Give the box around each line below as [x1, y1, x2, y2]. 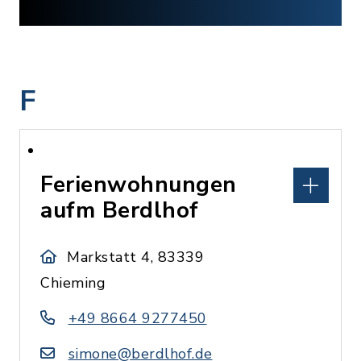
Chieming [40, 273, 106, 293]
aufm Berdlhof [40, 195, 199, 226]
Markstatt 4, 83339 [67, 247, 205, 267]
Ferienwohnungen [40, 169, 237, 200]
